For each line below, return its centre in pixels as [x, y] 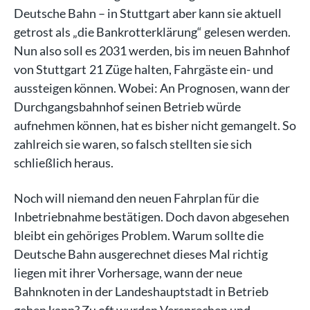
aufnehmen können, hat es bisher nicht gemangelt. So [155, 125]
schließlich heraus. [64, 163]
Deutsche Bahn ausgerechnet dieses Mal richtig [141, 254]
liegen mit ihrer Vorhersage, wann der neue [128, 273]
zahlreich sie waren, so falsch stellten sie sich [133, 144]
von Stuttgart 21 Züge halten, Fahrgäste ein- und [144, 69]
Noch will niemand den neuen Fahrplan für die [136, 198]
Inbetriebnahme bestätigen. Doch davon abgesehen [152, 217]
